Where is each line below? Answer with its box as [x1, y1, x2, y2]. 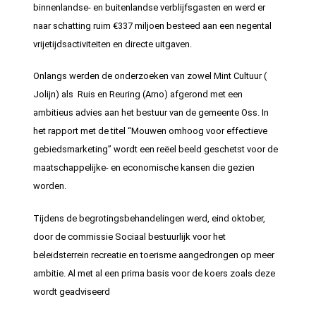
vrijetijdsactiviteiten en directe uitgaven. [33, 38, 193, 49]
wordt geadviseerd [33, 286, 111, 297]
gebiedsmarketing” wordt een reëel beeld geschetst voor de [33, 144, 279, 155]
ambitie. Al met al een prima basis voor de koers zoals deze [33, 267, 276, 279]
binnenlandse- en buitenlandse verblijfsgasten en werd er [33, 1, 266, 13]
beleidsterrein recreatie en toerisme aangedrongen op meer [33, 249, 275, 260]
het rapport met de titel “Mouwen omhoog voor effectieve [33, 126, 268, 137]
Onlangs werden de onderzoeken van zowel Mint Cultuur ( [33, 71, 267, 82]
